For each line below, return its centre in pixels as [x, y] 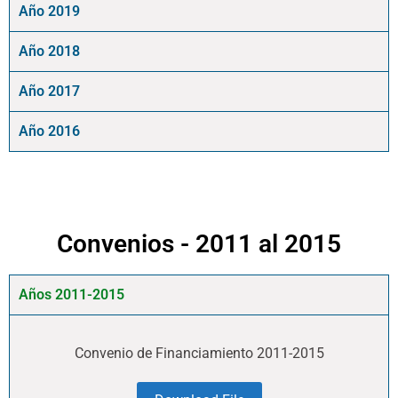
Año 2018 [49, 51]
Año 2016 [49, 131]
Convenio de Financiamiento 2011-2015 [199, 353]
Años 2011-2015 [72, 294]
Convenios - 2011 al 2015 [199, 243]
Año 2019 [49, 11]
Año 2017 [49, 91]
